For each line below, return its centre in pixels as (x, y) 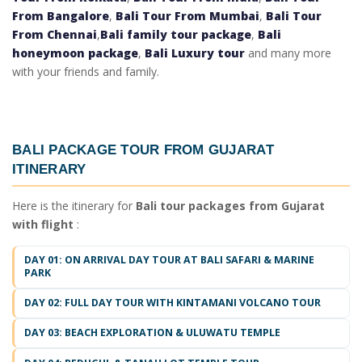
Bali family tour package (176, 35)
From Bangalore (61, 16)
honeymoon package (75, 53)
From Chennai (55, 35)
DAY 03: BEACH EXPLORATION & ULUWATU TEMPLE (152, 333)
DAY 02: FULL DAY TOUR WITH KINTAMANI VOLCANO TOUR (173, 303)
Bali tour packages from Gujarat (230, 205)
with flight (43, 224)
